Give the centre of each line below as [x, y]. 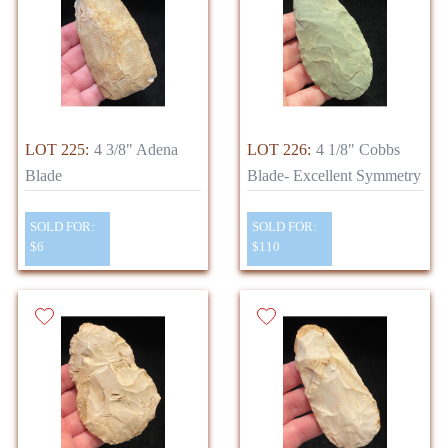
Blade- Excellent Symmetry [334, 176]
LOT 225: [57, 150]
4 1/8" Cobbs [358, 150]
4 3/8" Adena [136, 150]
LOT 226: [279, 150]
